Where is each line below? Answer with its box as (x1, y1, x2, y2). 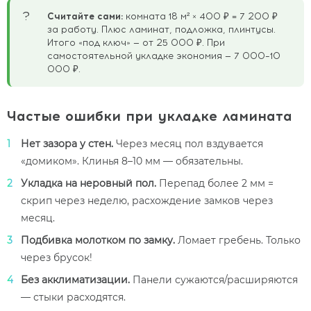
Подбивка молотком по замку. (21, 233, 175, 246)
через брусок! (21, 251, 92, 264)
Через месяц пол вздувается (113, 137, 263, 150)
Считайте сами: (47, 10, 123, 22)
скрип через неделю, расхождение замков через (21, 194, 273, 207)
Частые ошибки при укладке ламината (7, 107, 292, 124)
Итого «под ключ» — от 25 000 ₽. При (47, 36, 225, 48)
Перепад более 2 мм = (156, 176, 274, 190)
